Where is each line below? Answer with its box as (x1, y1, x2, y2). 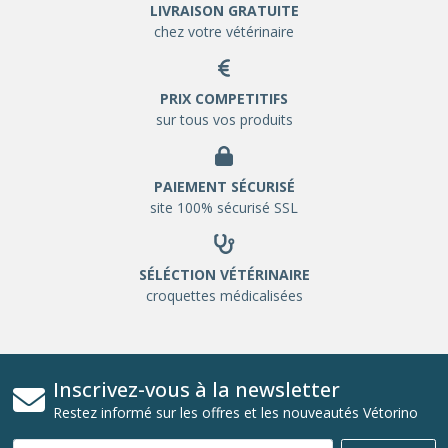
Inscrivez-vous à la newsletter (52, 375, 340, 403)
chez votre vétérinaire (154, 21, 294, 41)
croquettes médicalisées (145, 285, 303, 305)
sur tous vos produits (155, 109, 293, 129)
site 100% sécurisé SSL (150, 197, 298, 217)
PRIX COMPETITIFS (160, 88, 288, 108)
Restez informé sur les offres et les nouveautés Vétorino (52, 402, 418, 422)
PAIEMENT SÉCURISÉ (153, 176, 295, 196)
